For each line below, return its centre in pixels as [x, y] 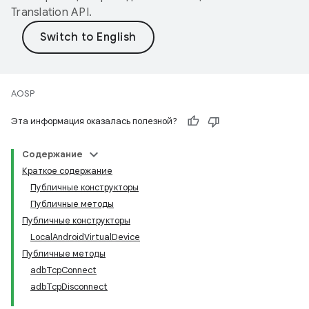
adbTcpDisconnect [69, 287]
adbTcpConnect [63, 270]
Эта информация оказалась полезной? [94, 121]
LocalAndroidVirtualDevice [85, 237]
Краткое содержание [67, 171]
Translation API [50, 12]
